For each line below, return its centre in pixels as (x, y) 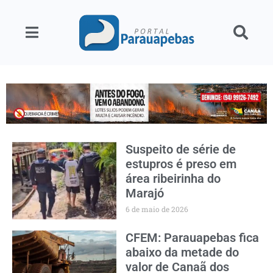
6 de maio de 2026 (157, 209)
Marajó (145, 193)
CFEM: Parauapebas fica (193, 238)
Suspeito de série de (181, 150)
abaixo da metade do (183, 253)
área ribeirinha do (173, 179)
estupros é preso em (181, 164)
